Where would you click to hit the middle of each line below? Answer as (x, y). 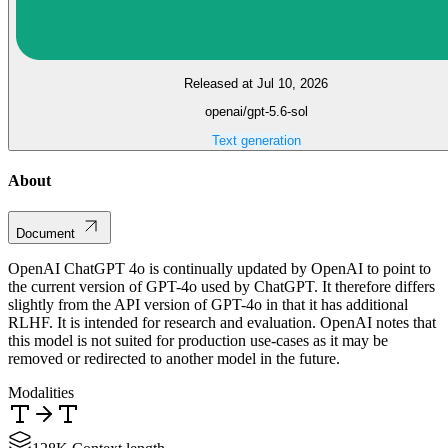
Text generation (256, 140)
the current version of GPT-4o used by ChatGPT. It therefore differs (221, 287)
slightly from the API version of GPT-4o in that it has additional (208, 305)
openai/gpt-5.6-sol (256, 112)
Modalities (41, 393)
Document (45, 234)
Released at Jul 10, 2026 (256, 83)
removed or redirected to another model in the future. (174, 359)
